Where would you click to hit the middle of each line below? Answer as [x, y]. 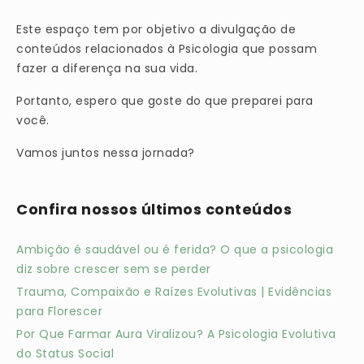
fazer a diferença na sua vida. [107, 69]
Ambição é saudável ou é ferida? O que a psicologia [175, 250]
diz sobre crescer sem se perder [114, 269]
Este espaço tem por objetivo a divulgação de [156, 30]
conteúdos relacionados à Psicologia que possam [167, 49]
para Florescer [59, 312]
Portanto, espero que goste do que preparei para [165, 101]
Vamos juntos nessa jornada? [106, 153]
